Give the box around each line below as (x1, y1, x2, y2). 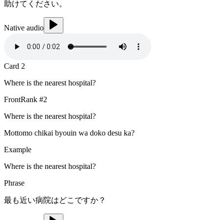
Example (4, 145, 31, 154)
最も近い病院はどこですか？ (4, 195, 106, 204)
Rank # (21, 95, 43, 104)
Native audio (4, 23, 44, 32)
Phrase (4, 178, 25, 187)
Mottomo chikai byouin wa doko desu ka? (4, 128, 135, 137)
